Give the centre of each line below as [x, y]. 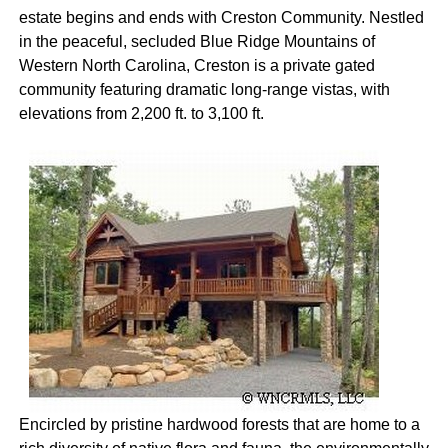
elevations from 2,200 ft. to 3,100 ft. [141, 113]
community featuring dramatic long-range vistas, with [204, 89]
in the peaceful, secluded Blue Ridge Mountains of [196, 41]
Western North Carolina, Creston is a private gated [196, 65]
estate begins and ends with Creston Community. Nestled [221, 17]
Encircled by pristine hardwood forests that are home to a [219, 424]
